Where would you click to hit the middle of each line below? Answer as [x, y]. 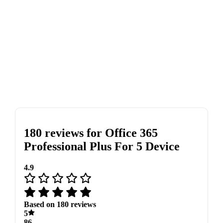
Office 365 [131, 133]
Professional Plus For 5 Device [102, 146]
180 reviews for [64, 133]
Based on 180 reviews [60, 204]
